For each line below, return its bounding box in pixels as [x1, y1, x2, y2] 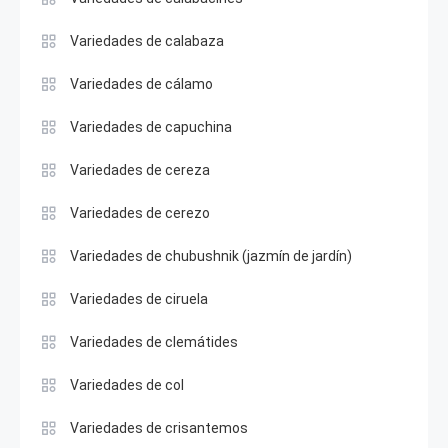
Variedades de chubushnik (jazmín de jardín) [70, 248, 352, 264]
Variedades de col [70, 377, 184, 393]
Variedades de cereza [70, 162, 210, 178]
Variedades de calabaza [70, 33, 224, 49]
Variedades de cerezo [70, 205, 210, 221]
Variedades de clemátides [70, 334, 238, 350]
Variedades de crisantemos [70, 420, 248, 436]
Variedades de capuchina [70, 119, 232, 135]
